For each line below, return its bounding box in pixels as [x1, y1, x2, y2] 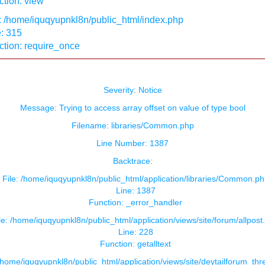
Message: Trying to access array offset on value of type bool [20, 103, 245, 113]
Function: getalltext [100, 239, 171, 249]
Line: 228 [118, 227, 153, 237]
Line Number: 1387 [96, 138, 169, 148]
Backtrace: [112, 156, 153, 166]
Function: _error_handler [89, 198, 182, 208]
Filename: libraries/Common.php [71, 121, 194, 131]
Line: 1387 [115, 186, 156, 196]
